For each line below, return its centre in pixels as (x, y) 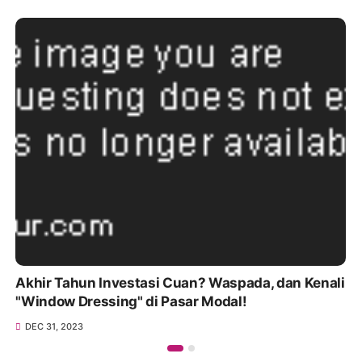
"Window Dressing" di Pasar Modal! (131, 301)
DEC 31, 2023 (55, 326)
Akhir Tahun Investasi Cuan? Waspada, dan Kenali (180, 282)
